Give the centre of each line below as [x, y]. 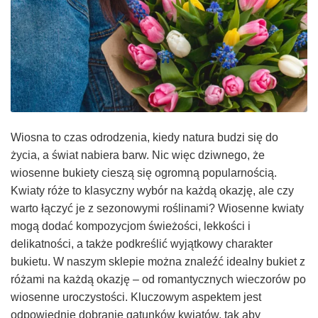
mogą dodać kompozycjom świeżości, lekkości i [131, 226]
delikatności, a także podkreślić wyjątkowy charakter [142, 243]
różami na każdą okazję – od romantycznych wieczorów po [158, 279]
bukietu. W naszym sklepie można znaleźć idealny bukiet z [158, 261]
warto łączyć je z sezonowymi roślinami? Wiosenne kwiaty [157, 208]
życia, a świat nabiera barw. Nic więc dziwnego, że [138, 155]
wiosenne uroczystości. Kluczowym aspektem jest [136, 297]
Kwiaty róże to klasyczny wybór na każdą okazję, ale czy [152, 190]
